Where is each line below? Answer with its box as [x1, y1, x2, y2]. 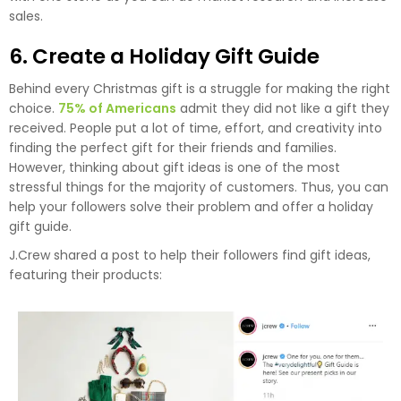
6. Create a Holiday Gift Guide [9, 41, 320, 71]
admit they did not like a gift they [176, 98, 389, 117]
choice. [9, 98, 58, 117]
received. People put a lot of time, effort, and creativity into [9, 118, 382, 137]
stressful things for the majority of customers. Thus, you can [9, 177, 388, 196]
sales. [9, 6, 43, 25]
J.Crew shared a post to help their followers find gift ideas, [9, 245, 371, 264]
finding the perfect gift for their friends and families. [9, 138, 337, 157]
